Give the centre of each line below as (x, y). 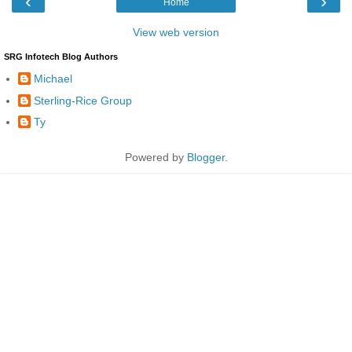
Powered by (156, 158)
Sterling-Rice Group (83, 100)
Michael (53, 79)
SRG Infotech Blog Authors (61, 56)
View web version (176, 32)
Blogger (205, 158)
